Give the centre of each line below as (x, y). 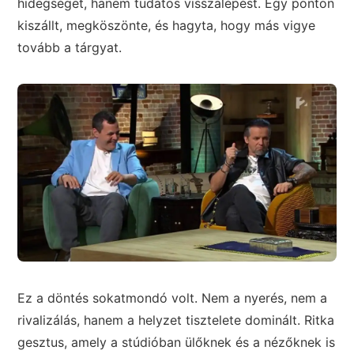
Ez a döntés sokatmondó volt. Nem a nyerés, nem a (173, 298)
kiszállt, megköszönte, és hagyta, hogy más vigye (167, 26)
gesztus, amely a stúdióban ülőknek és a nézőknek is (177, 342)
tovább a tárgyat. (70, 48)
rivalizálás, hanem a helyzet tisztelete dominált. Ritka (176, 320)
